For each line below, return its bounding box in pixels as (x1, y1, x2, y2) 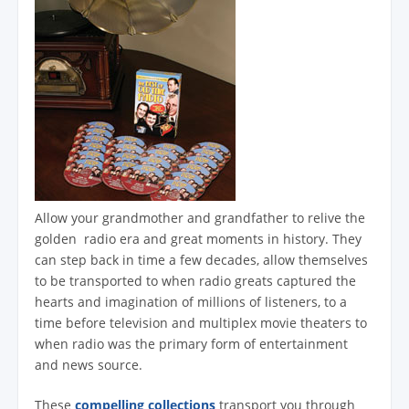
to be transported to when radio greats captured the (35, 271, 356, 289)
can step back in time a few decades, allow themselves (35, 250, 368, 268)
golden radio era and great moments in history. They (35, 229, 362, 247)
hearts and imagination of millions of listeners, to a (35, 292, 347, 310)
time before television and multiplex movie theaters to (35, 313, 367, 331)
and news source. (35, 355, 142, 373)
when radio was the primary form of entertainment (35, 334, 348, 352)
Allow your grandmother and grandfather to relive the (35, 208, 365, 226)
